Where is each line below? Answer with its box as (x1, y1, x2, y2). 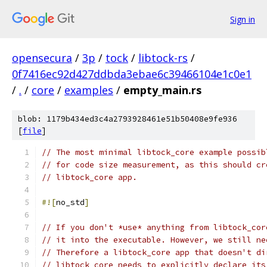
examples (64, 83, 113, 97)
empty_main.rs (123, 83, 201, 97)
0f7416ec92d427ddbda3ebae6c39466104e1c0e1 (12, 67, 252, 81)
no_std (56, 197, 85, 207)
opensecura (12, 51, 72, 65)
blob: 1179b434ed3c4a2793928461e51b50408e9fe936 (18, 114, 237, 124)
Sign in (230, 13, 255, 25)
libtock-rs (138, 51, 188, 65)
